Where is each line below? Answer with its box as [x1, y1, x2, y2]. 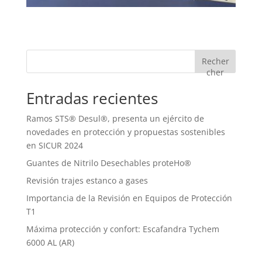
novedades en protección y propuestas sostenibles [26, 126, 225, 137]
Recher [201, 56, 229, 67]
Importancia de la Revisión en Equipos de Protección [26, 192, 232, 204]
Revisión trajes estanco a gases [26, 174, 148, 186]
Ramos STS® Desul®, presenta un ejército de [26, 112, 204, 124]
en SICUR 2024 [26, 139, 83, 151]
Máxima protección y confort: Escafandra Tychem [26, 223, 219, 235]
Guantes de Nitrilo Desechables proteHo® [26, 157, 191, 168]
